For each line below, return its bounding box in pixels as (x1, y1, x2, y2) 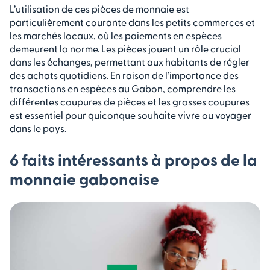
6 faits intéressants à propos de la (10, 149, 257, 169)
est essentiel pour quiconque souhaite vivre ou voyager (10, 108, 251, 121)
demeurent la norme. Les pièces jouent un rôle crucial (10, 42, 241, 54)
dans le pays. (10, 122, 66, 134)
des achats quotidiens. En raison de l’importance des (10, 69, 239, 81)
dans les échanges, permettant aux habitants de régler (10, 55, 250, 67)
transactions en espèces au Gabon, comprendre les (10, 82, 236, 94)
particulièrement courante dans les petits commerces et (10, 16, 255, 28)
